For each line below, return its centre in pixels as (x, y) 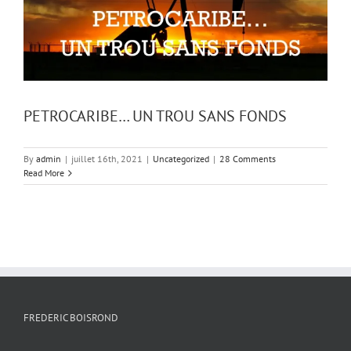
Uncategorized (181, 159)
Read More (44, 173)
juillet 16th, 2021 (107, 159)
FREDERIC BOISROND (71, 318)
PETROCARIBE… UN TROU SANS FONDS (155, 116)
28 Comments (248, 159)
